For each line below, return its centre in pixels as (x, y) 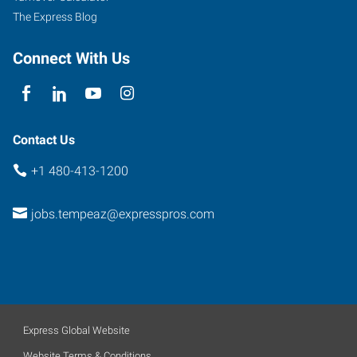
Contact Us (44, 139)
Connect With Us (71, 58)
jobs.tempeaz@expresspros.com (122, 214)
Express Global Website (76, 330)
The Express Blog (55, 16)
